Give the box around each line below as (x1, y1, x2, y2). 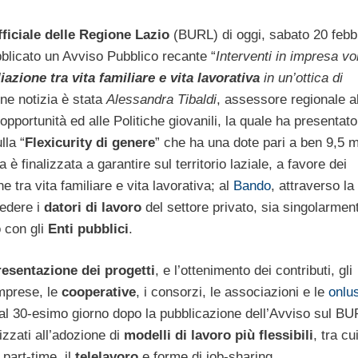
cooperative (62, 284, 136, 300)
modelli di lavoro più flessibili (124, 328, 313, 344)
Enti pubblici (48, 221, 129, 237)
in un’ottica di (259, 70, 343, 86)
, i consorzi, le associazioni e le (136, 284, 328, 300)
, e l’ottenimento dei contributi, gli (155, 263, 352, 279)
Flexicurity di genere (24, 134, 155, 150)
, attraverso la (271, 177, 354, 193)
